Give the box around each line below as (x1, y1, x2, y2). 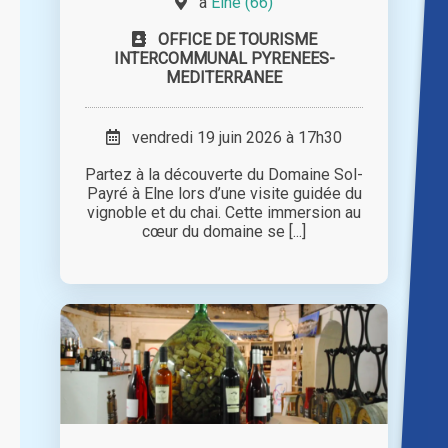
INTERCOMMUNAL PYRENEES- (113, 49, 335, 69)
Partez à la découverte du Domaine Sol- (85, 165, 363, 185)
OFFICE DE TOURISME (157, 30, 317, 50)
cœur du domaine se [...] (142, 222, 306, 242)
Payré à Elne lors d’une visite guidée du (86, 184, 362, 204)
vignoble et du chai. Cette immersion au (87, 203, 361, 223)
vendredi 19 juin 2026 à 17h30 (120, 128, 342, 148)
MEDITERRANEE (166, 68, 282, 88)
